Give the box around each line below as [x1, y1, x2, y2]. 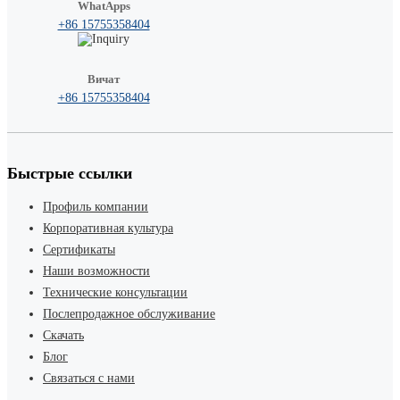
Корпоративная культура [43, 221, 173, 235]
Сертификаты [43, 242, 115, 256]
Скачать [43, 328, 84, 342]
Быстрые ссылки [7, 163, 132, 182]
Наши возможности [43, 263, 150, 278]
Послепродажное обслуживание [43, 306, 215, 321]
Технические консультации [43, 285, 187, 299]
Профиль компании [43, 199, 148, 213]
